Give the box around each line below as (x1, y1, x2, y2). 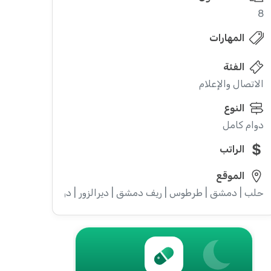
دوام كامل (222, 119, 264, 131)
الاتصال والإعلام (198, 78, 264, 90)
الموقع (215, 170, 244, 181)
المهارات (209, 32, 244, 44)
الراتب (219, 143, 244, 155)
